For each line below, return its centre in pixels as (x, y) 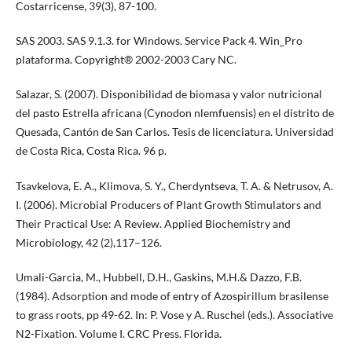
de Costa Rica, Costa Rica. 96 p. (91, 151)
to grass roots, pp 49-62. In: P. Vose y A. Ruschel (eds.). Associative (174, 314)
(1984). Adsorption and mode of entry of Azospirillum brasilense (172, 295)
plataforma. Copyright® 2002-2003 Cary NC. (126, 60)
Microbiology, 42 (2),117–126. (88, 242)
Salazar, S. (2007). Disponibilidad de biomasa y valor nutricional (169, 94)
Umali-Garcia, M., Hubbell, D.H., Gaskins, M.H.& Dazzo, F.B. (158, 277)
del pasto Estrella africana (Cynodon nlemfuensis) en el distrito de (174, 113)
